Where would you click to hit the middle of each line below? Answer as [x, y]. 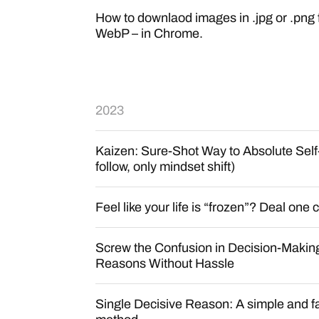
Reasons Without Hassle [165, 263]
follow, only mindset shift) [165, 167]
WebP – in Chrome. [149, 33]
